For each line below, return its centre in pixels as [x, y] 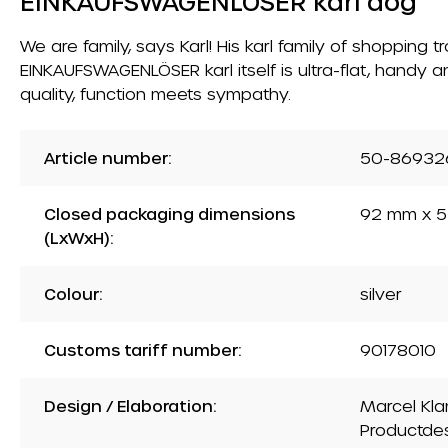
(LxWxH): [78, 237]
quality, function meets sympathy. [155, 93]
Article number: [107, 157]
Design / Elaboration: [130, 405]
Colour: [73, 293]
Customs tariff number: [142, 349]
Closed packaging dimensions [169, 213]
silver [381, 293]
